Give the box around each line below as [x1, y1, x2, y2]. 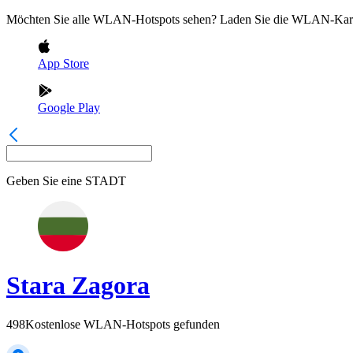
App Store [38, 57, 89, 70]
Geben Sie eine [6, 174, 82, 188]
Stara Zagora [6, 271, 150, 300]
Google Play [38, 101, 100, 114]
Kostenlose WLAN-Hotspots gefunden [25, 317, 220, 331]
